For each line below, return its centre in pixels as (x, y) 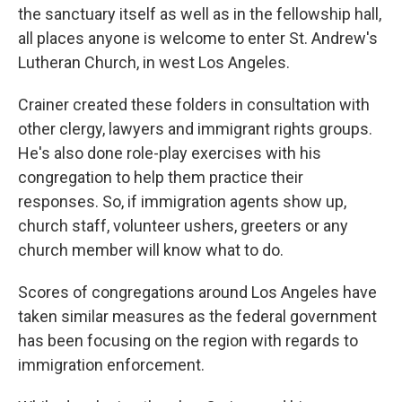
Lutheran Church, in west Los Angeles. (154, 62)
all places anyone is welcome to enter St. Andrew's (198, 38)
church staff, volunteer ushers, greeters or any (183, 226)
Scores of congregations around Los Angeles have (197, 292)
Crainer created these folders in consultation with (194, 105)
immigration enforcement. (111, 365)
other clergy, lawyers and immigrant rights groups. (195, 129)
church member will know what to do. (151, 250)
